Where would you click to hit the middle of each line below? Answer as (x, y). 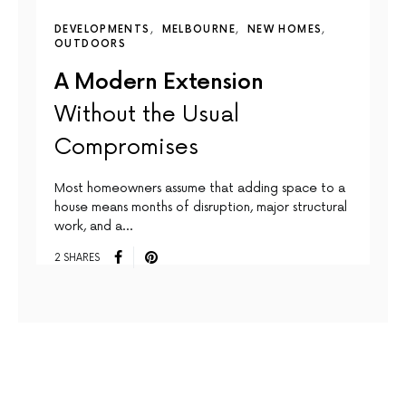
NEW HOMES (285, 30)
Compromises (126, 148)
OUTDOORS (90, 44)
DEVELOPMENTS (102, 30)
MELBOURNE (198, 30)
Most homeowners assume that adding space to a (200, 188)
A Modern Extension (159, 82)
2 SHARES (77, 257)
